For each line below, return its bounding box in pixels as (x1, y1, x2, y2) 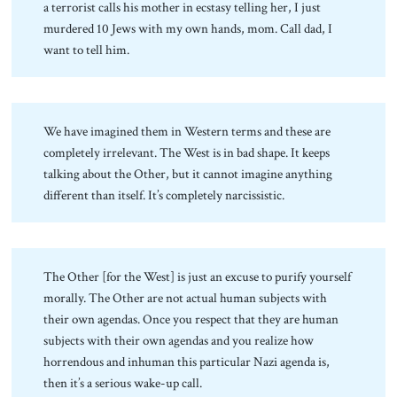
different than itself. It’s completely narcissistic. (43, 185, 285, 204)
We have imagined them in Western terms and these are (43, 121, 331, 140)
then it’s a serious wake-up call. (43, 373, 203, 392)
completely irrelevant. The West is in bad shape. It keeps (43, 143, 331, 161)
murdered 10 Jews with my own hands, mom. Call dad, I (43, 19, 333, 37)
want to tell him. (43, 40, 133, 58)
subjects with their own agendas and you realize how (43, 331, 315, 349)
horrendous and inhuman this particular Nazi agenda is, (43, 352, 331, 370)
